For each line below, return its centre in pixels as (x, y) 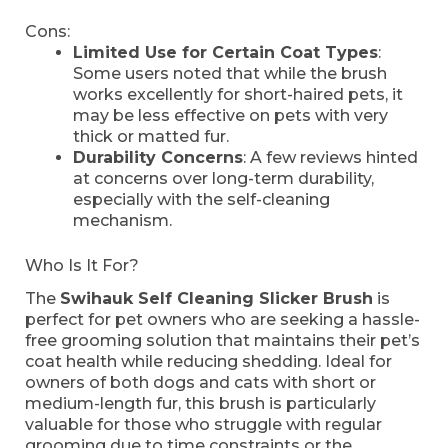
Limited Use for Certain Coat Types (225, 53)
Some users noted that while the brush (230, 74)
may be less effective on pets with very (230, 116)
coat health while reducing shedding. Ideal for (208, 361)
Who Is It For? (82, 266)
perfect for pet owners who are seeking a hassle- (222, 319)
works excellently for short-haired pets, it (238, 95)
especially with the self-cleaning (201, 200)
